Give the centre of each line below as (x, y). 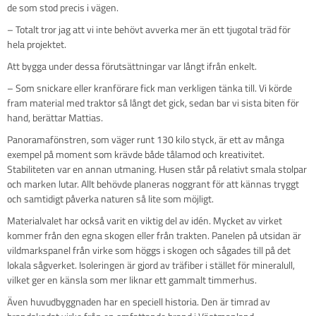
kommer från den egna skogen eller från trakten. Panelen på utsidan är (154, 235)
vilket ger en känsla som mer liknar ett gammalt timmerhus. (132, 279)
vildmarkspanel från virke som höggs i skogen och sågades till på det (149, 250)
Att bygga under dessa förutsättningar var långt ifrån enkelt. (132, 66)
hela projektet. (37, 44)
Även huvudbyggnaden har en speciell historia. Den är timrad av (139, 301)
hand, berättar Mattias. (55, 117)
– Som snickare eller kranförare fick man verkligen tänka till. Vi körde (150, 87)
